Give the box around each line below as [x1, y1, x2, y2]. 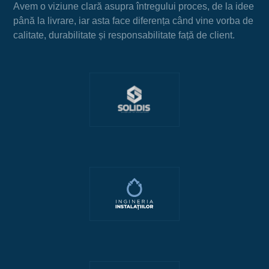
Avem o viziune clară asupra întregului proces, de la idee [13, 1, 255, 12]
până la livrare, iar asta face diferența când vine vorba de [13, 16, 254, 26]
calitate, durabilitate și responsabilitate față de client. [13, 30, 235, 41]
